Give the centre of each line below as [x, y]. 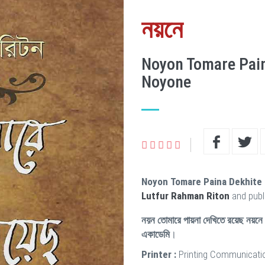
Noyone [166, 82]
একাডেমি [156, 234]
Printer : [159, 254]
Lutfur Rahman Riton [185, 196]
